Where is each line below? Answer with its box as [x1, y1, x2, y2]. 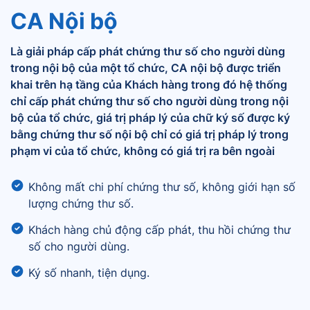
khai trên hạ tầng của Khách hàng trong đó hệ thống [10, 77, 287, 91]
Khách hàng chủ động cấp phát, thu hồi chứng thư [28, 223, 291, 237]
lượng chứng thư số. [28, 197, 134, 210]
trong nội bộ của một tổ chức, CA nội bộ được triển [10, 61, 281, 75]
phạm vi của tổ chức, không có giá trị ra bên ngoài [10, 144, 275, 158]
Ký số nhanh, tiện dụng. [28, 266, 149, 280]
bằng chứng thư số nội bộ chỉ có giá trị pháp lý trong [10, 127, 289, 141]
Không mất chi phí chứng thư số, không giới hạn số [28, 180, 295, 194]
